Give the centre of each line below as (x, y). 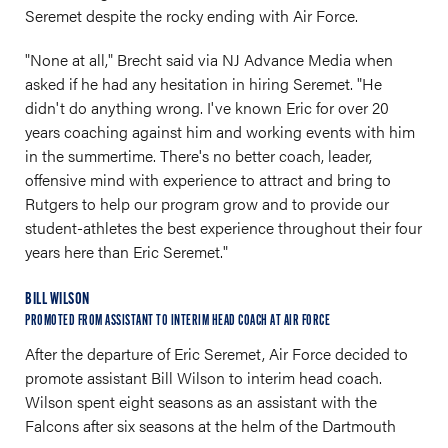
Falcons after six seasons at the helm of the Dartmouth (210, 425)
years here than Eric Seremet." (126, 251)
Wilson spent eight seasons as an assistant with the (201, 401)
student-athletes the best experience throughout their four (223, 227)
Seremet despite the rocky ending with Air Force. (191, 15)
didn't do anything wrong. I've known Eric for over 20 (207, 107)
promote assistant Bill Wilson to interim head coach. (203, 377)
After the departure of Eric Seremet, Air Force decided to (216, 353)
